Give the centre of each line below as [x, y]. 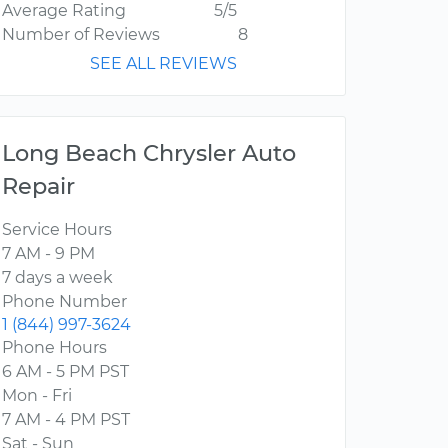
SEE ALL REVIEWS [163, 64]
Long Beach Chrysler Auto [149, 153]
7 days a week [57, 278]
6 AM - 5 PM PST [65, 372]
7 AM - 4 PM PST [66, 420]
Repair [38, 186]
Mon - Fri [37, 396]
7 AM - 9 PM [48, 254]
